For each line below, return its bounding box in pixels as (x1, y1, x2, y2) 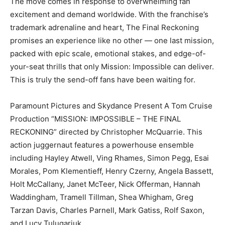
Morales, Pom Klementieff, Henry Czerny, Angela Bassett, (10, 166, 213, 176)
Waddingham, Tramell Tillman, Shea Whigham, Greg (10, 192, 193, 202)
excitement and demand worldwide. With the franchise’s (10, 9, 208, 19)
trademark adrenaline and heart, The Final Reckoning (10, 22, 199, 32)
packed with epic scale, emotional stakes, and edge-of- (10, 48, 206, 58)
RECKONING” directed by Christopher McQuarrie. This (10, 127, 202, 137)
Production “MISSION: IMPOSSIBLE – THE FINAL (10, 114, 181, 124)
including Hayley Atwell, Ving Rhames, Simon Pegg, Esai (10, 153, 209, 163)
